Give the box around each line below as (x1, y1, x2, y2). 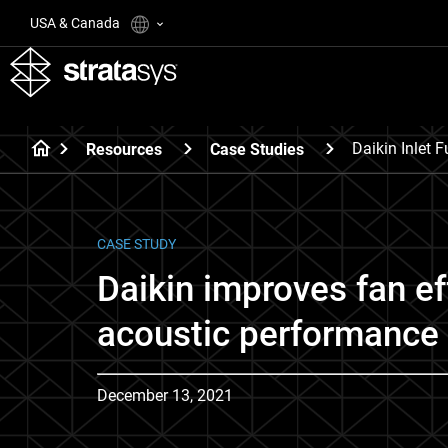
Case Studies (210, 139, 304, 159)
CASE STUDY (97, 236, 176, 252)
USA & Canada (30, 15, 123, 31)
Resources (86, 139, 162, 159)
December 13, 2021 (97, 386, 233, 405)
